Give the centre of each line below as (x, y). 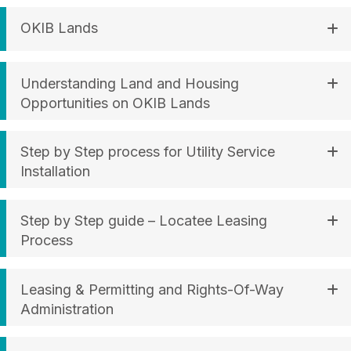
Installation (55, 172)
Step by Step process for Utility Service (148, 152)
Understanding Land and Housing (130, 83)
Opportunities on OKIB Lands (115, 103)
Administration (67, 309)
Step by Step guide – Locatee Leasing (144, 221)
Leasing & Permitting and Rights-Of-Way (152, 289)
